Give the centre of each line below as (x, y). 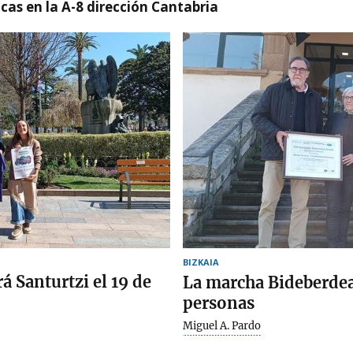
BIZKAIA (201, 262)
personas (219, 303)
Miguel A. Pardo (222, 325)
